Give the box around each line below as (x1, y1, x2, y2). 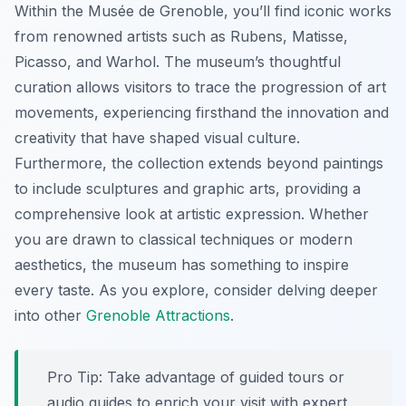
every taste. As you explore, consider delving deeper (14, 281, 378, 300)
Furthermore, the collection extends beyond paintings (14, 154, 383, 173)
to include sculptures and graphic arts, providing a (14, 179, 361, 198)
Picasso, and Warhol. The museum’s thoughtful (14, 53, 341, 72)
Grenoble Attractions (86, 306, 230, 325)
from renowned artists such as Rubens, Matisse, (14, 27, 348, 46)
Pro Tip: (47, 368, 102, 387)
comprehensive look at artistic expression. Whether (14, 205, 369, 224)
